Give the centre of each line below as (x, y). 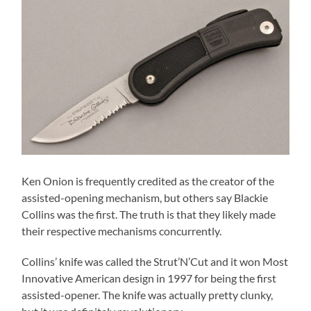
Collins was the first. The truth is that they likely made (149, 215)
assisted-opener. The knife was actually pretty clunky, (148, 295)
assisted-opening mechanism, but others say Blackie (145, 198)
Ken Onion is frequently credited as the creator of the (148, 181)
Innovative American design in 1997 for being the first (149, 278)
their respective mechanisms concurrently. (122, 231)
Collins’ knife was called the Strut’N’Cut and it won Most (155, 262)
